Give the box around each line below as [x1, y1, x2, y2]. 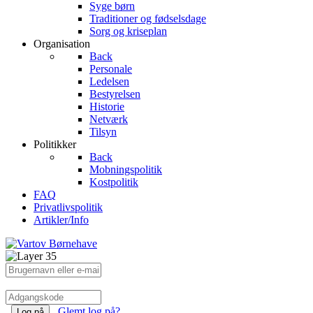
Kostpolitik [89, 176, 138, 188]
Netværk [89, 113, 128, 125]
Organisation [34, 38, 90, 50]
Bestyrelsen [89, 88, 140, 100]
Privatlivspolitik [34, 201, 103, 213]
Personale [89, 63, 132, 75]
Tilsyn [89, 126, 117, 138]
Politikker [34, 138, 76, 150]
